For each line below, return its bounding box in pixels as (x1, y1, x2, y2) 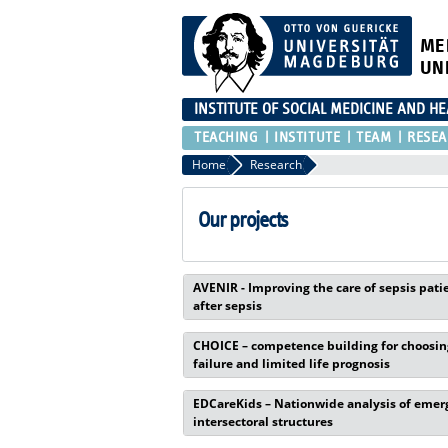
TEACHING (194, 129, 259, 145)
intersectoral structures (192, 412, 333, 430)
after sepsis (192, 296, 262, 314)
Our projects (198, 208, 289, 232)
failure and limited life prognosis (192, 354, 390, 372)
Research (250, 155, 302, 173)
